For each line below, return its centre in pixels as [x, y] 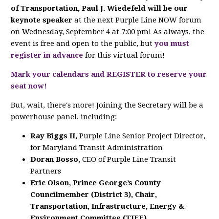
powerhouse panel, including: [64, 117]
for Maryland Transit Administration [97, 147]
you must [172, 43]
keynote [26, 20]
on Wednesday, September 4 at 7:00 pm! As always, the [108, 32]
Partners [46, 171]
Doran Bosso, [56, 159]
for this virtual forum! [124, 55]
